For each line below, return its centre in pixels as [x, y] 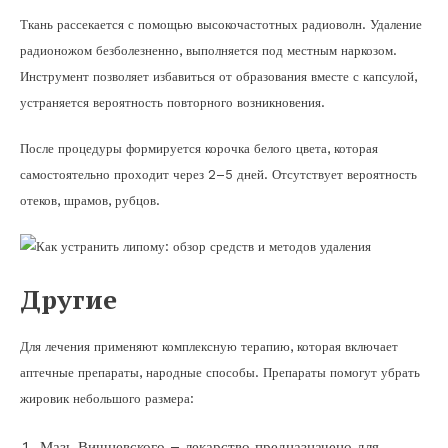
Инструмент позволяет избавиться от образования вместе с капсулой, [218, 76]
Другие [68, 299]
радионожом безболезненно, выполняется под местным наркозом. [208, 50]
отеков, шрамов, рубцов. [90, 200]
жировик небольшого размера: [107, 399]
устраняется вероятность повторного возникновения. [172, 102]
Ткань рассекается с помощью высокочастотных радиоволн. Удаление [221, 24]
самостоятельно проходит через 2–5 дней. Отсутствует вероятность [218, 174]
